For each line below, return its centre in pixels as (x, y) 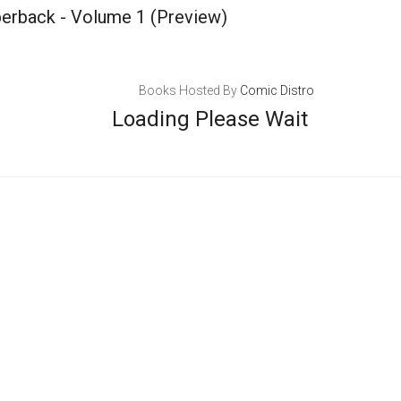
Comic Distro (277, 90)
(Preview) (187, 17)
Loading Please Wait (209, 119)
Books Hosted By (189, 90)
